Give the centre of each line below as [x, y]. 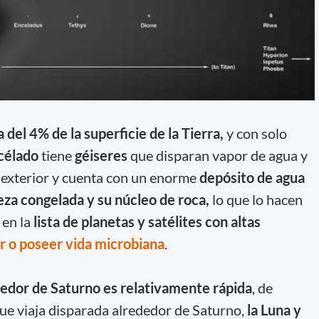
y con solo [256, 133]
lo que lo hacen [256, 199]
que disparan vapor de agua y [217, 155]
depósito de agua [252, 177]
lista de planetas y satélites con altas [147, 221]
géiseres [101, 155]
